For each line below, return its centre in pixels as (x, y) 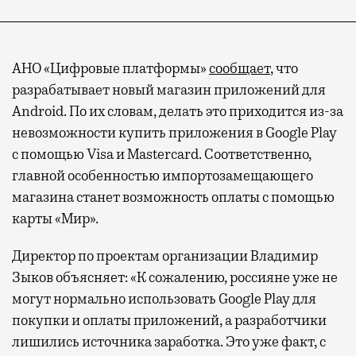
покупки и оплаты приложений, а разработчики (169, 321)
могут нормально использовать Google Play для (164, 299)
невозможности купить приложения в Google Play (174, 133)
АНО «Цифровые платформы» (110, 69)
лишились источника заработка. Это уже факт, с (169, 342)
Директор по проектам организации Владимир (165, 256)
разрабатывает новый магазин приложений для (169, 90)
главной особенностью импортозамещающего (163, 176)
